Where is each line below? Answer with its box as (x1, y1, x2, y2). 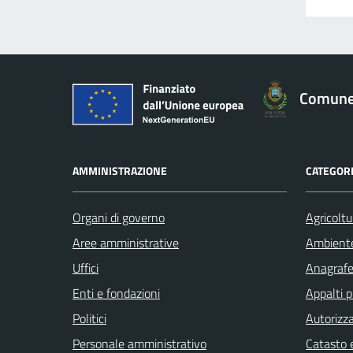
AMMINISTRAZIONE (72, 162, 167, 179)
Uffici (72, 258, 98, 277)
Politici (72, 308, 106, 328)
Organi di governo (72, 207, 165, 227)
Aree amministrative (72, 232, 179, 252)
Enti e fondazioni (72, 283, 160, 303)
